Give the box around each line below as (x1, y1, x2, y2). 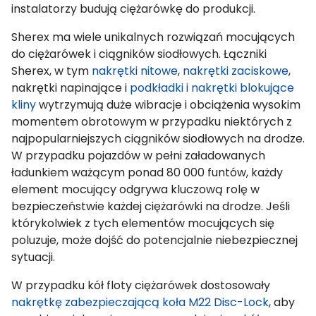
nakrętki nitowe (92, 62, 178, 79)
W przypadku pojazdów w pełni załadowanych (11, 147, 265, 164)
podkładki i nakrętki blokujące (130, 79, 294, 96)
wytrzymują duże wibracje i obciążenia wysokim (36, 96, 300, 113)
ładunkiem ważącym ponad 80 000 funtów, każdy (11, 164, 283, 181)
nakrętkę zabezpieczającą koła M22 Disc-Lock (11, 293, 269, 310)
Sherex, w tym (11, 62, 92, 79)
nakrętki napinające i (11, 79, 130, 96)
